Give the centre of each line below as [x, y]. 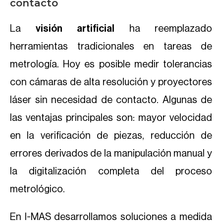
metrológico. [38, 189]
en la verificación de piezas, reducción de [111, 136]
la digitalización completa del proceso [111, 171]
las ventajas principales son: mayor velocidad [111, 118]
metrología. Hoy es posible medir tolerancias [111, 64]
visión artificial [75, 29]
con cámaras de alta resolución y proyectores [111, 82]
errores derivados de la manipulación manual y [111, 154]
